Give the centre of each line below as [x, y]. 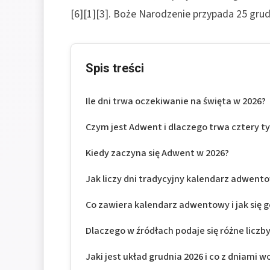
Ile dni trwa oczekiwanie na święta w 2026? [176, 101]
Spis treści [115, 68]
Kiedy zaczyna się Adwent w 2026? [157, 152]
